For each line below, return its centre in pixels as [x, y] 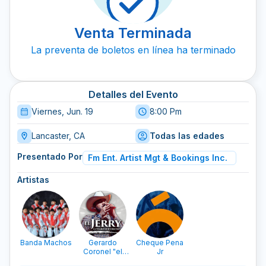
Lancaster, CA [58, 136]
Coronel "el [103, 251]
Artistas [33, 180]
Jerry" [103, 260]
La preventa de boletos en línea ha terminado [133, 50]
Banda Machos [46, 243]
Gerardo [103, 243]
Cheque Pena [160, 243]
